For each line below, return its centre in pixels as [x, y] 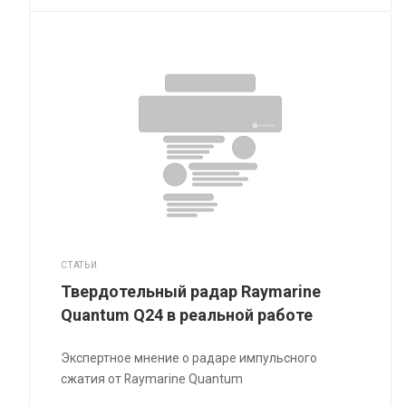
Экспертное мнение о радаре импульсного [189, 358]
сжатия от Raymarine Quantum [152, 379]
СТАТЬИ [79, 266]
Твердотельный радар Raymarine [191, 292]
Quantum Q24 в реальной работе [187, 315]
